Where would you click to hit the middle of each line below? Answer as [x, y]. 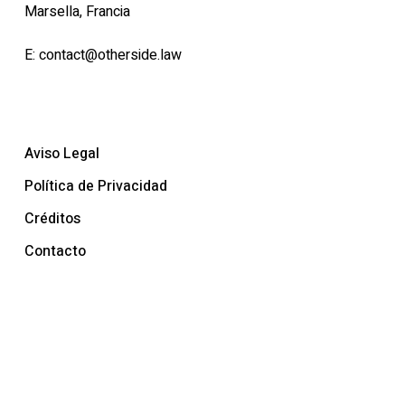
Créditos [52, 219]
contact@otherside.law [110, 55]
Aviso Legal [61, 154]
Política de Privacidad [95, 186]
